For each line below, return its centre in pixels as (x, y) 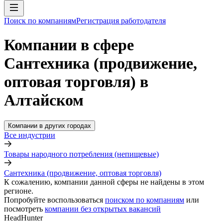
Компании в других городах (50, 125)
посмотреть (23, 209)
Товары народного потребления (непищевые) (81, 154)
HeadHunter (23, 218)
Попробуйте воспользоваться (54, 200)
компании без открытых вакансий (103, 209)
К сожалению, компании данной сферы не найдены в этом (104, 182)
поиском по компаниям (145, 200)
